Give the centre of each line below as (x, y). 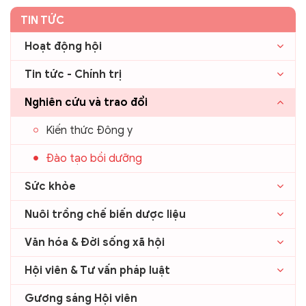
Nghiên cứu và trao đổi (86, 102)
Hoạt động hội (63, 46)
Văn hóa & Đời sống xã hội (95, 242)
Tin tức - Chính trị (73, 74)
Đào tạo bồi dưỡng (94, 158)
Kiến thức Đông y (89, 130)
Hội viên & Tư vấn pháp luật (97, 270)
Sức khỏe (50, 186)
